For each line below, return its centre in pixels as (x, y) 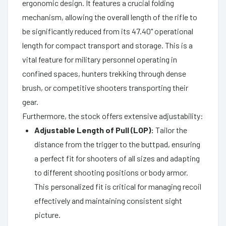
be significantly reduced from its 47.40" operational (108, 31)
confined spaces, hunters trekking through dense (104, 73)
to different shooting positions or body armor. (111, 172)
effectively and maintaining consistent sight (108, 200)
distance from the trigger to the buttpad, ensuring (117, 144)
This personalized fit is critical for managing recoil (118, 186)
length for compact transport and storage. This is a (107, 45)
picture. (47, 214)
